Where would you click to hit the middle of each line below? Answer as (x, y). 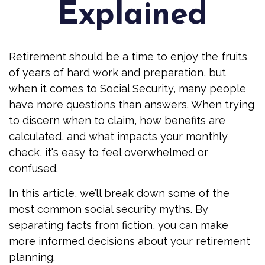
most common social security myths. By (109, 209)
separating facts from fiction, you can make (119, 225)
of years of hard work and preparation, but (117, 72)
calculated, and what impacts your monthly (118, 136)
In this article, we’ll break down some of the (119, 193)
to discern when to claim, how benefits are (117, 120)
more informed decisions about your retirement (130, 241)
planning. (32, 257)
